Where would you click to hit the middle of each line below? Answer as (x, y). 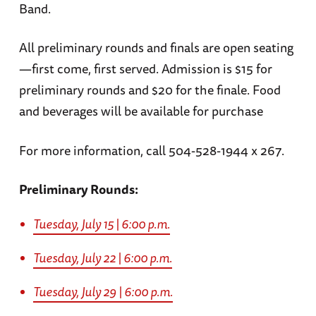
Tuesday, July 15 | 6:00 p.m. (101, 223)
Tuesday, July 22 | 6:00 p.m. (102, 257)
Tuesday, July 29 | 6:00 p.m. (103, 291)
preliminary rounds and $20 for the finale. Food (150, 90)
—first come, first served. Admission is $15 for (145, 69)
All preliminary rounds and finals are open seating (156, 48)
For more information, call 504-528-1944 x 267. (151, 150)
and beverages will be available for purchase (141, 111)
